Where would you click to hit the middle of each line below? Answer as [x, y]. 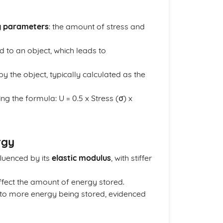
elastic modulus [81, 158]
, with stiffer [131, 158]
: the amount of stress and [97, 26]
